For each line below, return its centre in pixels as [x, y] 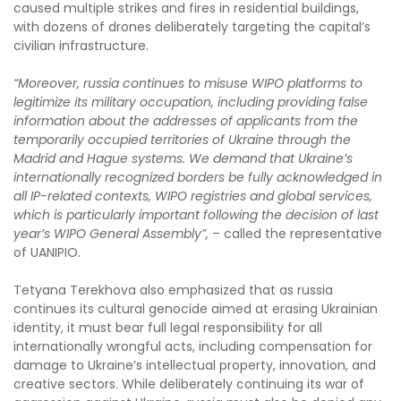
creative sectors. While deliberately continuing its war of [189, 384]
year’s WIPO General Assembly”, [111, 233]
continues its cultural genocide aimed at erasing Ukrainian [196, 308]
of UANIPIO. [47, 252]
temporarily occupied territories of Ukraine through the [182, 139]
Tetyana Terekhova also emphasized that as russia [173, 290]
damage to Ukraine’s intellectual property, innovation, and [195, 365]
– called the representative [295, 233]
